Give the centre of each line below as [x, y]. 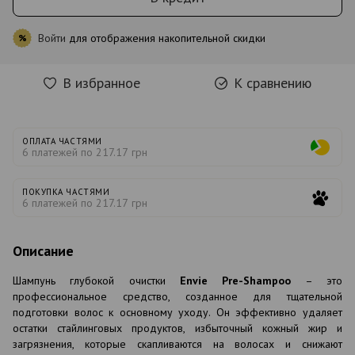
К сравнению [273, 82]
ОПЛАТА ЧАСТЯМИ [62, 141]
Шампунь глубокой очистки [89, 280]
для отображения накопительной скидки [166, 38]
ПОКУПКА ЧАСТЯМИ [66, 191]
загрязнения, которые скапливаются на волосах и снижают [177, 344]
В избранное [101, 82]
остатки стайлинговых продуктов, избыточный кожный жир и [177, 328]
